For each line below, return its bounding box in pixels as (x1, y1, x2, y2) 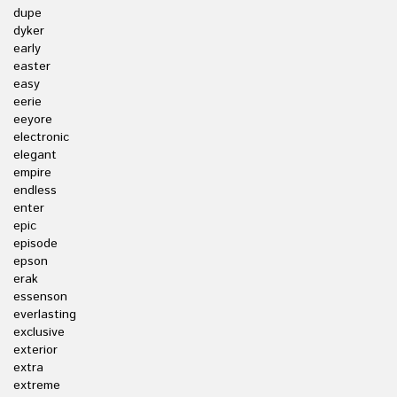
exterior (13, 341, 58, 359)
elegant (13, 146, 57, 164)
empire (13, 164, 51, 182)
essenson (13, 288, 67, 306)
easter (13, 58, 51, 75)
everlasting (13, 306, 76, 323)
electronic (13, 128, 69, 146)
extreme (13, 377, 60, 394)
